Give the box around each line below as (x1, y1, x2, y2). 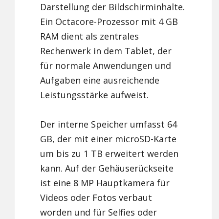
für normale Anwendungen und (40, 60, 172, 72)
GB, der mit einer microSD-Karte (40, 133, 177, 145)
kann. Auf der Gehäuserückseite (40, 162, 174, 175)
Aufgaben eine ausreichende (40, 74, 160, 87)
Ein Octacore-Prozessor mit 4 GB (40, 16, 178, 28)
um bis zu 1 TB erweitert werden (40, 148, 179, 160)
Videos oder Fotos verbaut (40, 192, 153, 204)
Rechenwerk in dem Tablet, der (40, 45, 172, 57)
